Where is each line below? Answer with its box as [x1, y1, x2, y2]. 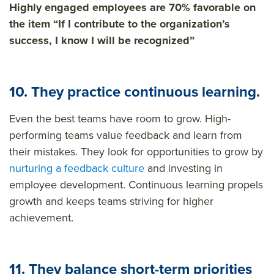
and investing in [144, 160, 223, 176]
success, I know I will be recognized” [9, 32, 194, 48]
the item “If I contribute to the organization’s [9, 15, 230, 32]
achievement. [9, 209, 73, 226]
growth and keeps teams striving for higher [9, 193, 213, 209]
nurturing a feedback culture [9, 160, 144, 176]
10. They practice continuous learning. [9, 80, 260, 103]
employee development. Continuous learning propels [9, 176, 263, 193]
